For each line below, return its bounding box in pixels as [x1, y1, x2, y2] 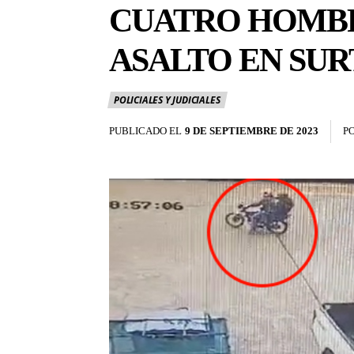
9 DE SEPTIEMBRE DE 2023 [185, 125, 318, 137]
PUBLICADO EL [109, 125, 182, 137]
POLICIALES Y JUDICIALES [114, 93, 220, 107]
